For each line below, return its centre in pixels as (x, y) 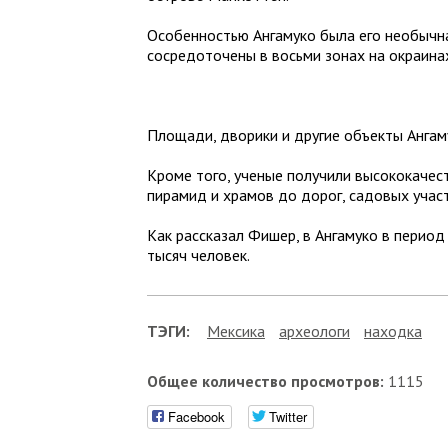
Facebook (196, 416)
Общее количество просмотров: (265, 381)
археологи (314, 331)
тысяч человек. (198, 255)
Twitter (288, 416)
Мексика (236, 331)
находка (393, 331)
